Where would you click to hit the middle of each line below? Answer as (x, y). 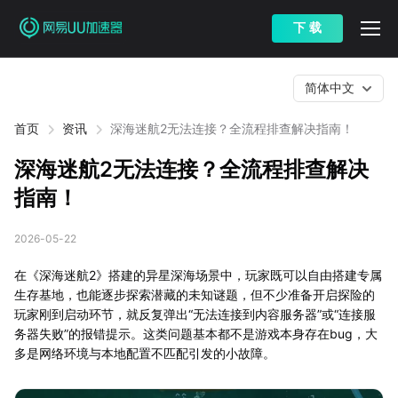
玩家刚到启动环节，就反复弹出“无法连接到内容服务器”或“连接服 (195, 314)
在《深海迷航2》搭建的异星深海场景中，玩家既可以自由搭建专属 (198, 275)
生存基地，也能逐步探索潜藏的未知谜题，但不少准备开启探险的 (195, 295)
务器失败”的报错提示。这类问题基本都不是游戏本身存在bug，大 (196, 334)
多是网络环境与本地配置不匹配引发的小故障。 (145, 353)
